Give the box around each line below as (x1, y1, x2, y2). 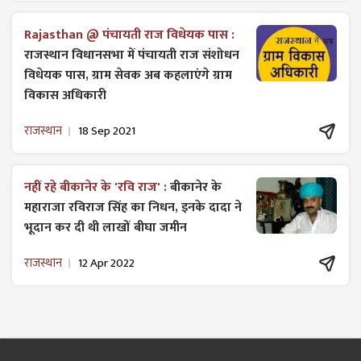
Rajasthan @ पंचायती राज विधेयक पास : (24, 23, 234, 46)
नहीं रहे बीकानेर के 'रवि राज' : (24, 176, 170, 198)
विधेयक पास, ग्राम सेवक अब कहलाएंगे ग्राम (24, 64, 232, 86)
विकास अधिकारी (24, 84, 106, 106)
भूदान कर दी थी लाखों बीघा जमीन (24, 216, 187, 239)
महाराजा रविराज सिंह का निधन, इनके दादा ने (24, 196, 242, 218)
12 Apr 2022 (78, 253, 135, 274)
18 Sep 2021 (78, 121, 135, 142)
